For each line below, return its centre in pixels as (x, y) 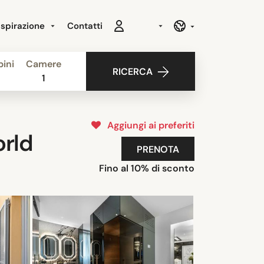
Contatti (85, 26)
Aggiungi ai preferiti (148, 125)
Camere (43, 64)
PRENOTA (158, 149)
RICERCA (132, 72)
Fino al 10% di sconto (147, 168)
